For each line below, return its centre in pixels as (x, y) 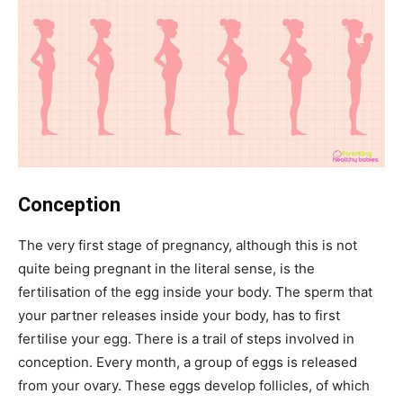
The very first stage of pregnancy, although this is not (188, 245)
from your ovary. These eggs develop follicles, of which (194, 385)
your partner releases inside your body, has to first (179, 315)
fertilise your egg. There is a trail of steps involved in (186, 338)
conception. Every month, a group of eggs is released (188, 362)
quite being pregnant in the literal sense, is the (166, 268)
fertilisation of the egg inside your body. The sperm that (195, 291)
